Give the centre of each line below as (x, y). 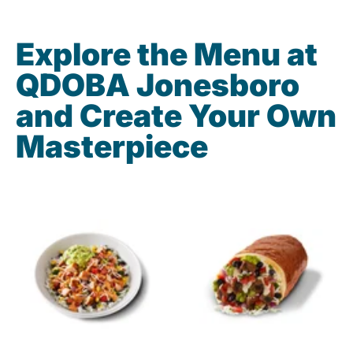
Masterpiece (112, 147)
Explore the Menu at (167, 54)
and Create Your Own (176, 116)
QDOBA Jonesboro (158, 85)
